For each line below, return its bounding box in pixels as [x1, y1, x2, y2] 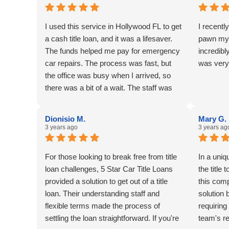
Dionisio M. [45, 114, 85, 124]
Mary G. [198, 114, 226, 124]
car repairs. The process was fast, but [45, 59, 171, 68]
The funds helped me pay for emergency [45, 47, 180, 56]
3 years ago [45, 124, 78, 131]
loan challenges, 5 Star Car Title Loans [45, 165, 173, 174]
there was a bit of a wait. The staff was [45, 83, 172, 93]
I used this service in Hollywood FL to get [45, 22, 181, 31]
